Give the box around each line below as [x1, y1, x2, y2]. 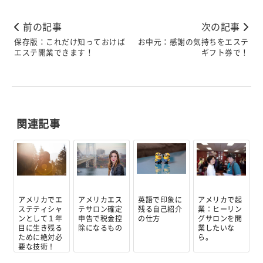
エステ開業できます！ [14, 46, 94, 58]
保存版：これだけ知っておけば [14, 35, 126, 47]
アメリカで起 [198, 194, 242, 205]
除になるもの [78, 222, 123, 233]
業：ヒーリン [198, 204, 242, 214]
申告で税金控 [78, 213, 123, 224]
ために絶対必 [18, 232, 63, 242]
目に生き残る [18, 222, 63, 233]
